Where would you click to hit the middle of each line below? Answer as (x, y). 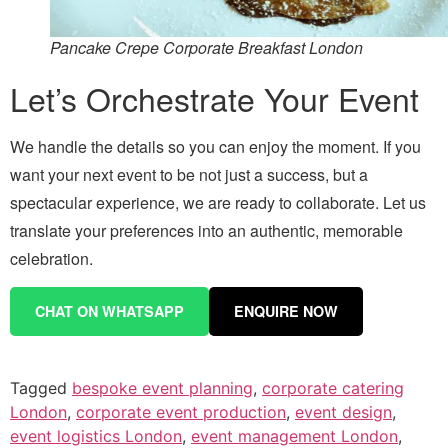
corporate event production (181, 411)
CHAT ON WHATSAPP (109, 310)
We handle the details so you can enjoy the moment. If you (215, 146)
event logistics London (96, 435)
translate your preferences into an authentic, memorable (206, 230)
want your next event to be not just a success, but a (189, 174)
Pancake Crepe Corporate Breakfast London (206, 47)
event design (343, 411)
